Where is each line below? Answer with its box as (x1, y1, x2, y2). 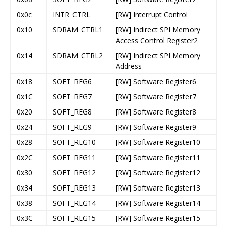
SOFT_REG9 (53, 122, 92, 132)
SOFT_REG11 (53, 152, 96, 162)
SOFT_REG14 (53, 198, 96, 208)
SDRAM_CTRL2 (53, 50, 103, 60)
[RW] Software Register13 (116, 182, 200, 193)
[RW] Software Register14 (116, 198, 200, 208)
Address (116, 61, 142, 71)
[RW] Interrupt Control (116, 9, 188, 19)
